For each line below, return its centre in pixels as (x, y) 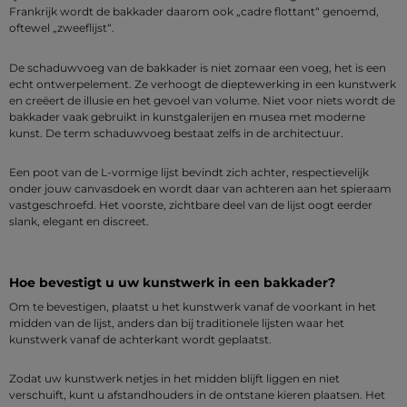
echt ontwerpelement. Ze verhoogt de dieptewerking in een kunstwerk (203, 84)
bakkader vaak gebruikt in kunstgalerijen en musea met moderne (187, 116)
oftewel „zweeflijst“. (62, 28)
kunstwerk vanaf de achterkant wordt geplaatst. (140, 339)
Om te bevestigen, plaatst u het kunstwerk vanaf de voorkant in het (193, 306)
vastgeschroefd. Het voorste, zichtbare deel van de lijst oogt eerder (191, 205)
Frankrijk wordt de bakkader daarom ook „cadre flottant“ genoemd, (194, 11)
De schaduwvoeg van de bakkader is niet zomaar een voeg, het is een (198, 67)
